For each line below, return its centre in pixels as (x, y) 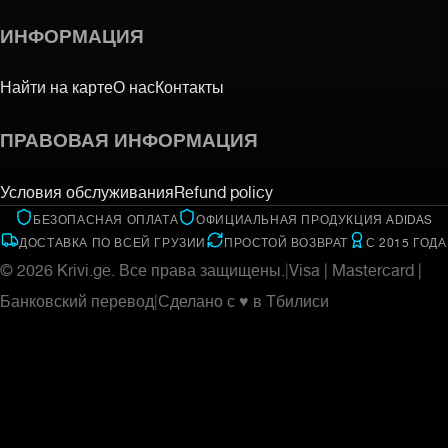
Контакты (189, 85)
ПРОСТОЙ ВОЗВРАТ (286, 240)
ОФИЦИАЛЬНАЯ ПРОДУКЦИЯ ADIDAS (314, 217)
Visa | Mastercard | (355, 267)
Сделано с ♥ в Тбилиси (243, 298)
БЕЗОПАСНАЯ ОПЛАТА (105, 217)
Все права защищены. (202, 267)
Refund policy (223, 189)
